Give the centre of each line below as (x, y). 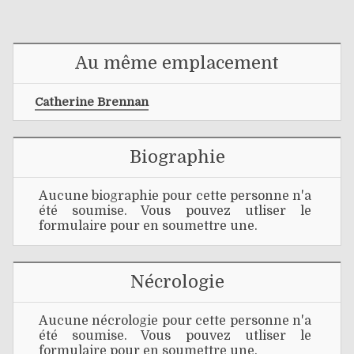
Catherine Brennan (92, 102)
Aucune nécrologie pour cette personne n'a (175, 321)
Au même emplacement (177, 62)
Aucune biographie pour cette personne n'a (175, 196)
